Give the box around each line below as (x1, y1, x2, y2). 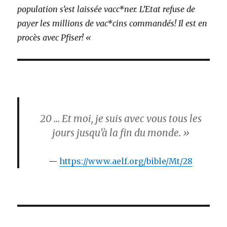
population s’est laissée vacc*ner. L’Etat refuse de (17, 4, 196, 14)
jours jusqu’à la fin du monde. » (52, 126, 190, 139)
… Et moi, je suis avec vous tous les (51, 112, 202, 125)
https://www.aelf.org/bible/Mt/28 (59, 156, 193, 166)
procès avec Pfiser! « (17, 32, 94, 43)
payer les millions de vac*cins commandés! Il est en (17, 18, 208, 28)
